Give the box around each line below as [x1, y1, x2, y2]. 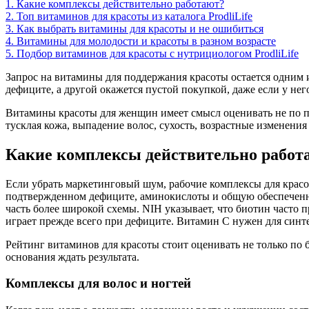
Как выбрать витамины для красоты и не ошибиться [17, 22, 263, 34]
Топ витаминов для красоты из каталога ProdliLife [17, 10, 252, 22]
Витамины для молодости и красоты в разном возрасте [17, 34, 276, 47]
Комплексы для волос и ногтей [6, 276, 191, 291]
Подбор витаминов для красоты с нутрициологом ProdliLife [17, 47, 299, 59]
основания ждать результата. [6, 250, 139, 263]
